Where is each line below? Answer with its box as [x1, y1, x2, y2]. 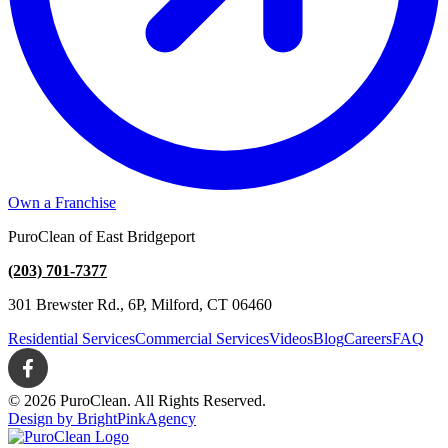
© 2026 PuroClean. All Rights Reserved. [8, 391, 266, 409]
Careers [344, 329, 392, 347]
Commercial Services [135, 329, 269, 347]
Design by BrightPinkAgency [8, 409, 196, 427]
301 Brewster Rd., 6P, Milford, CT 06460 [8, 295, 272, 313]
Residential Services [8, 329, 135, 347]
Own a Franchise [8, 193, 116, 211]
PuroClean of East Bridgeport [8, 227, 195, 245]
